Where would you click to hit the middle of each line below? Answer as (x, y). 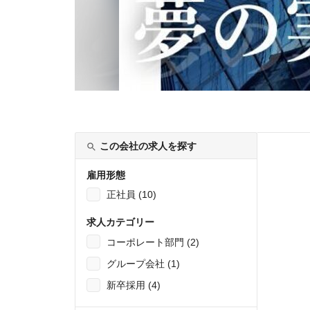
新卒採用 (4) (134, 285)
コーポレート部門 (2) (153, 242)
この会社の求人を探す (148, 146)
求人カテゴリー (120, 222)
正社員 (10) (131, 195)
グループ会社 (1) (143, 263)
